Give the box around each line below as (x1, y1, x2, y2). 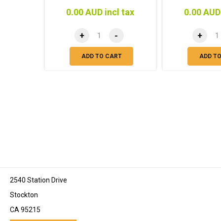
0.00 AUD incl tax (66, 7, 135, 18)
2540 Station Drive (10, 176, 67, 184)
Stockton (10, 191, 38, 199)
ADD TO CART (81, 53, 122, 60)
